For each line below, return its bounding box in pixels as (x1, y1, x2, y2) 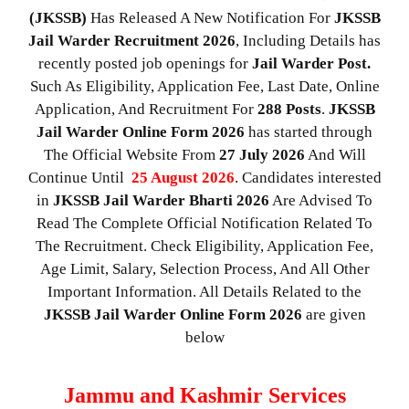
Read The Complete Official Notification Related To (37, 214, 372, 232)
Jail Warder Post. (252, 54, 371, 72)
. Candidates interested (234, 168, 382, 186)
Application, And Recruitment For (34, 100, 257, 118)
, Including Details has (236, 31, 381, 49)
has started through (245, 122, 372, 141)
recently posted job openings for (38, 54, 252, 72)
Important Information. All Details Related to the (47, 282, 362, 300)
